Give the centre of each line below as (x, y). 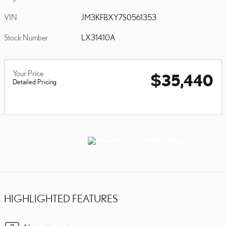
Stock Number (26, 37)
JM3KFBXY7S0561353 (119, 17)
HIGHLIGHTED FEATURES (61, 198)
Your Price (28, 73)
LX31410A (99, 37)
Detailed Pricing (35, 81)
